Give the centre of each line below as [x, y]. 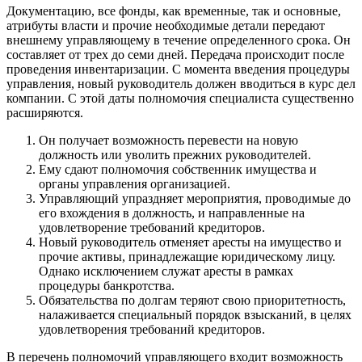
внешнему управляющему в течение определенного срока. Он [179, 40]
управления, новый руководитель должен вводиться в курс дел [181, 84]
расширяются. [45, 113]
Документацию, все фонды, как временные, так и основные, [174, 11]
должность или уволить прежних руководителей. [175, 155]
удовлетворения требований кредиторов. [152, 330]
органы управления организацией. [135, 184]
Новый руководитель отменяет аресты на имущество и [190, 242]
